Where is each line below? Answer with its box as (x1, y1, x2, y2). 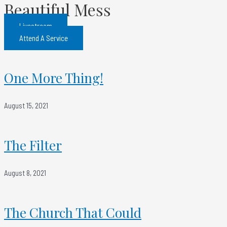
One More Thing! (4, 69, 103, 87)
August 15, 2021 (4, 101, 48, 110)
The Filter (4, 136, 62, 154)
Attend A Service (19, 33, 68, 43)
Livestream (19, 21, 52, 30)
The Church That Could (4, 204, 141, 221)
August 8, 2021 (4, 168, 46, 177)
